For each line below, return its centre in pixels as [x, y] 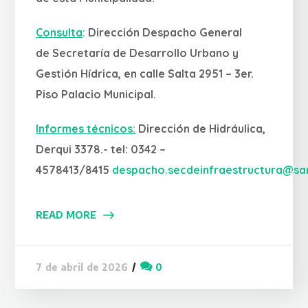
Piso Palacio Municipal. [96, 94]
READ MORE [66, 214]
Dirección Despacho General [164, 32]
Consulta [59, 32]
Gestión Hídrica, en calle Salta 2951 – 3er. [145, 73]
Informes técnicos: [86, 128]
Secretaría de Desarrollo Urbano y [146, 53]
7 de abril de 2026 [82, 267]
